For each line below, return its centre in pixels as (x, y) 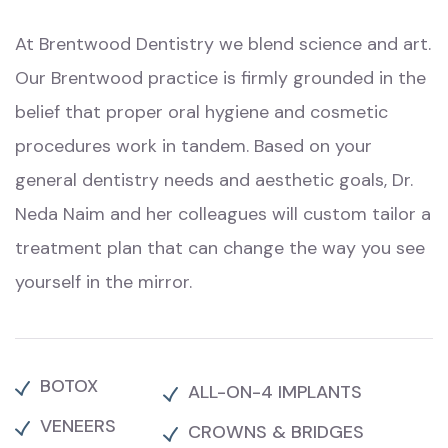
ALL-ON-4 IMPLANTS (275, 392)
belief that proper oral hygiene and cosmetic (201, 112)
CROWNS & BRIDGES (276, 432)
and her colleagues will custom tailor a (268, 214)
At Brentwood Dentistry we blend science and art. (223, 44)
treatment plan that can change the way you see (220, 248)
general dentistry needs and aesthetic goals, (203, 180)
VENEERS (78, 426)
